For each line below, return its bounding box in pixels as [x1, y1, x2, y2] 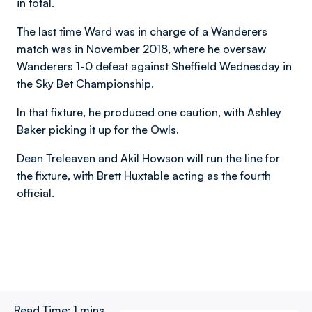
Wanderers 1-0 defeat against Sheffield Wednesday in [17, 59, 292, 73]
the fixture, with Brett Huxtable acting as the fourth [17, 169, 271, 182]
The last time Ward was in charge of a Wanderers [17, 24, 267, 38]
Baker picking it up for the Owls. [17, 123, 179, 136]
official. [17, 186, 54, 200]
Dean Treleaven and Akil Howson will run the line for [17, 151, 280, 165]
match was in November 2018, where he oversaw [17, 42, 266, 56]
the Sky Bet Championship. [17, 77, 154, 91]
